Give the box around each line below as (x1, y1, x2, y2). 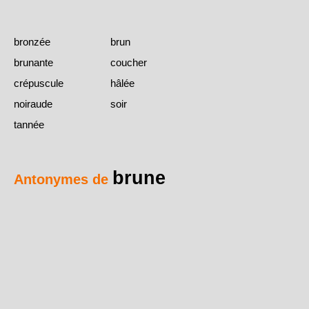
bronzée (14, 36, 50, 48)
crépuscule (14, 77, 63, 90)
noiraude (14, 98, 52, 110)
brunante (14, 57, 53, 69)
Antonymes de (14, 172, 112, 188)
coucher (110, 57, 147, 69)
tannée (14, 119, 44, 131)
